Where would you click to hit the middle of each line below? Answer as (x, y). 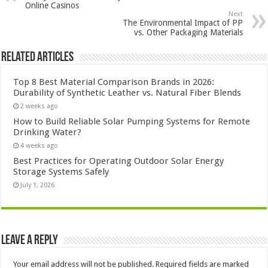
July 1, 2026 (38, 185)
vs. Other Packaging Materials (188, 32)
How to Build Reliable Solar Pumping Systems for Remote (132, 121)
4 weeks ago (39, 145)
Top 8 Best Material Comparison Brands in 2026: (114, 82)
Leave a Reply (30, 240)
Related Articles (38, 57)
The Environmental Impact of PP (182, 22)
